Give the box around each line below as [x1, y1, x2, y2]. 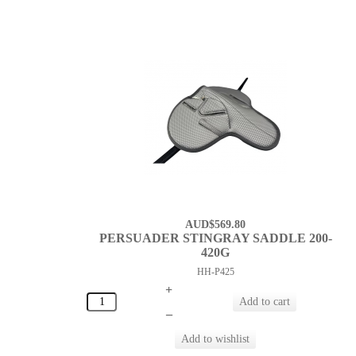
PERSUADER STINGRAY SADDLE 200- [99, 231, 332, 246]
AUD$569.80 [185, 219, 246, 231]
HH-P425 [196, 266, 234, 278]
